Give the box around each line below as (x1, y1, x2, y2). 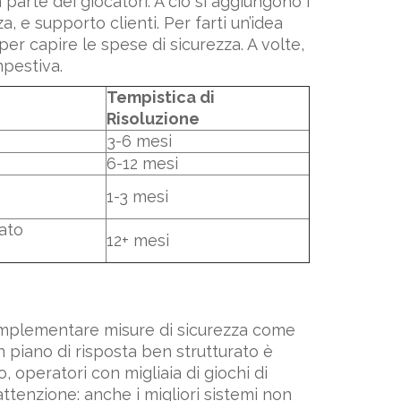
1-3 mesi (107, 186, 168, 206)
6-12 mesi (107, 153, 178, 173)
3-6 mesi (107, 131, 172, 150)
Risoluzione (107, 108, 200, 128)
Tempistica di (107, 87, 215, 107)
